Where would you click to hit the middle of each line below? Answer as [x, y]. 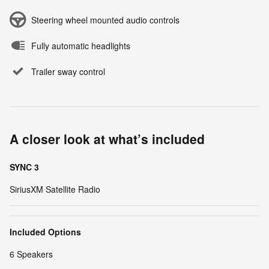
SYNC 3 [24, 167]
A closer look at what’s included [107, 138]
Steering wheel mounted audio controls [105, 20]
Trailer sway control [68, 71]
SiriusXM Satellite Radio [55, 189]
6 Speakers [31, 254]
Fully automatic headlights [81, 45]
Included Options [45, 231]
